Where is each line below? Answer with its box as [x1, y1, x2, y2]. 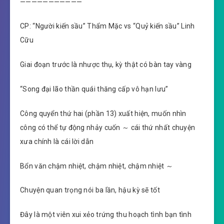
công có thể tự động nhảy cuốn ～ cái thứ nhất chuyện [20, 123, 195, 131]
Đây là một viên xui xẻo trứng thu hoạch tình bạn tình [20, 210, 191, 219]
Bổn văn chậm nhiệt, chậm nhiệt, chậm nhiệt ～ [20, 161, 173, 170]
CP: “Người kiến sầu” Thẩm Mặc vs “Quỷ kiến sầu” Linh [20, 22, 195, 30]
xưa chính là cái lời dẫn [20, 137, 94, 145]
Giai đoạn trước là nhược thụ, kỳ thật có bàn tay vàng [20, 60, 191, 69]
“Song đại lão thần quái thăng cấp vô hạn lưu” [20, 84, 168, 93]
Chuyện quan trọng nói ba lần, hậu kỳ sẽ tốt [20, 186, 160, 194]
